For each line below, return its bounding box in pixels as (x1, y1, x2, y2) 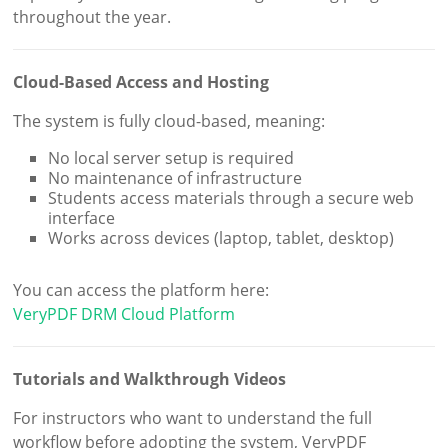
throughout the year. (13, 6, 172, 29)
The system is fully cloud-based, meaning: (13, 110, 326, 133)
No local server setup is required (48, 147, 295, 170)
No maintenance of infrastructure (48, 167, 303, 190)
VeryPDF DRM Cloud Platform (13, 303, 236, 326)
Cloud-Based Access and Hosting (13, 71, 270, 94)
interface (48, 207, 116, 230)
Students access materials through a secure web (48, 187, 415, 210)
